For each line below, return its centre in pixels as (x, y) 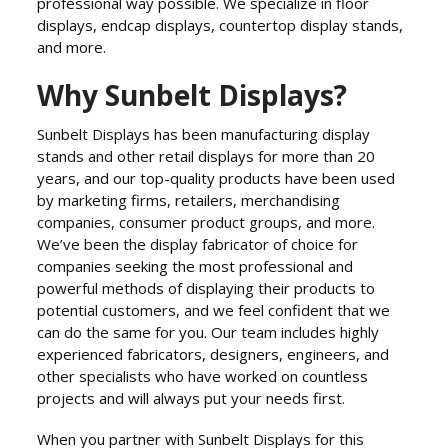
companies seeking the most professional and (195, 265)
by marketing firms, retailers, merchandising (189, 199)
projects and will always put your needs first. (191, 397)
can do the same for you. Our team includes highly (208, 331)
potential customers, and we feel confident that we (214, 309)
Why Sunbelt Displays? (192, 94)
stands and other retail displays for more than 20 (206, 155)
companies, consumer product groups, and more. (206, 221)
